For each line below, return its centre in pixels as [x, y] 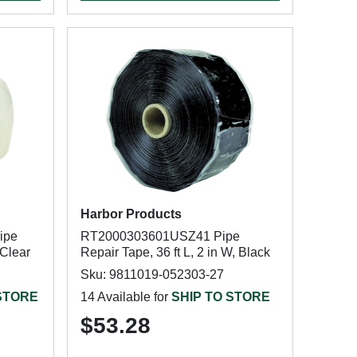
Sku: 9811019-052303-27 [152, 275]
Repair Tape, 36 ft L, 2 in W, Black [175, 252]
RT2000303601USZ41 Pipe [160, 236]
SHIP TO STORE [220, 297]
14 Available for [126, 297]
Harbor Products [131, 214]
